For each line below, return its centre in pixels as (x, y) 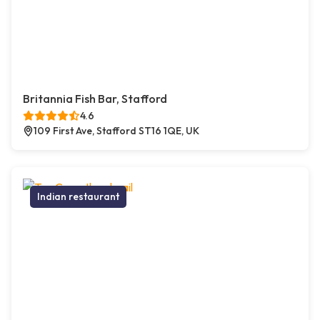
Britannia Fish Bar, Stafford (95, 99)
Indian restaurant (78, 197)
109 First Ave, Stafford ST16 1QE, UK (116, 131)
